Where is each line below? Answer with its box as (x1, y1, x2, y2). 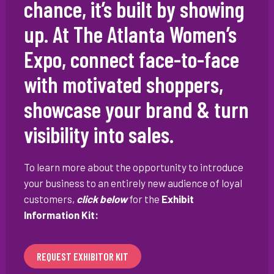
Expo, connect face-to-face (23, 46, 239, 73)
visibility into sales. (23, 121, 174, 148)
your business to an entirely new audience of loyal (23, 177, 242, 190)
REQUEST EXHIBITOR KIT (36, 250, 128, 263)
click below (76, 193, 127, 206)
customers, (23, 193, 76, 206)
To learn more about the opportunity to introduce (23, 161, 243, 174)
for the (127, 193, 161, 206)
